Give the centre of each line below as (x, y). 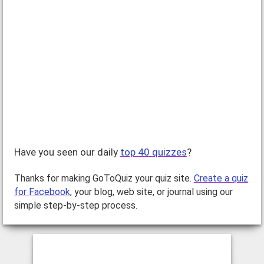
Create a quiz (221, 179)
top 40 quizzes (153, 152)
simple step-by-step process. (75, 206)
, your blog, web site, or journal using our (151, 192)
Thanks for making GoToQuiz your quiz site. (104, 179)
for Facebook (42, 192)
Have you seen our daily (67, 152)
